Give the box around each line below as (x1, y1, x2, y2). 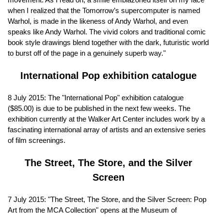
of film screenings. (8, 136, 65, 144)
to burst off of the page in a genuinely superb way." (8, 48, 166, 57)
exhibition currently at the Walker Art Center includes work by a (8, 114, 205, 123)
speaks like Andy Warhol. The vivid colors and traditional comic (8, 27, 206, 36)
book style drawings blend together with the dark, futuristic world (8, 38, 209, 46)
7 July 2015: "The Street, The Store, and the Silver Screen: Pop (8, 195, 206, 203)
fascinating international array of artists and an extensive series (8, 125, 206, 134)
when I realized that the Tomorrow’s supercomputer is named (8, 6, 200, 15)
